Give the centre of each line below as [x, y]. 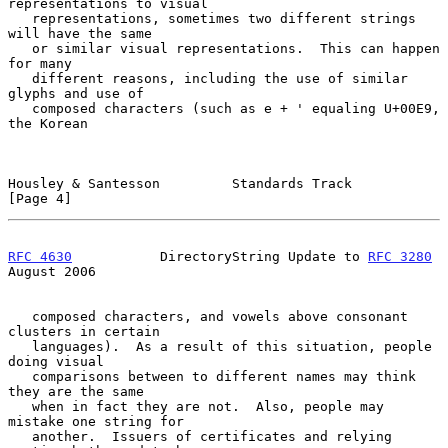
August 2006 [52, 271]
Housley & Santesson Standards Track [180, 183]
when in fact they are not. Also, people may [20, 406]
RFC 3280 [400, 256]
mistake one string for [96, 421]
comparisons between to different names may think [20, 376]
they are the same [76, 391]
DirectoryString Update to [220, 256]
